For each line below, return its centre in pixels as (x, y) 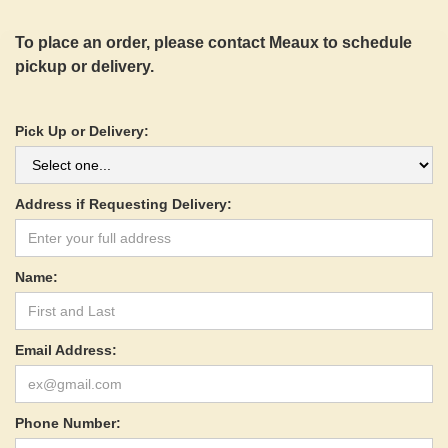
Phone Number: (68, 422)
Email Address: (66, 349)
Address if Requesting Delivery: (123, 203)
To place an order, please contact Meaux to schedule (213, 42)
